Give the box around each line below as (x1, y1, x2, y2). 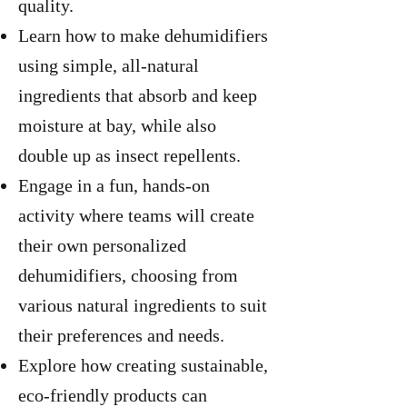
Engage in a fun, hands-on (18, 175, 210, 195)
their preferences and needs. (18, 325, 224, 345)
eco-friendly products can (18, 385, 207, 405)
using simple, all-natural (18, 55, 199, 75)
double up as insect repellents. (18, 145, 241, 165)
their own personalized (18, 235, 186, 255)
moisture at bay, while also (18, 115, 216, 135)
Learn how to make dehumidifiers (18, 25, 268, 45)
